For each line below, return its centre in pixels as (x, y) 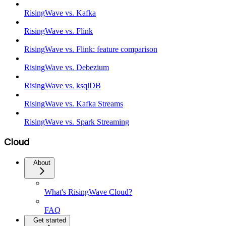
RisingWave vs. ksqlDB (63, 86)
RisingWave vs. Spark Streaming (77, 122)
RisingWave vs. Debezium (67, 68)
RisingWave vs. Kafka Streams (74, 104)
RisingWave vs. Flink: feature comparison (91, 49)
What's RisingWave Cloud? (88, 192)
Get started (50, 220)
